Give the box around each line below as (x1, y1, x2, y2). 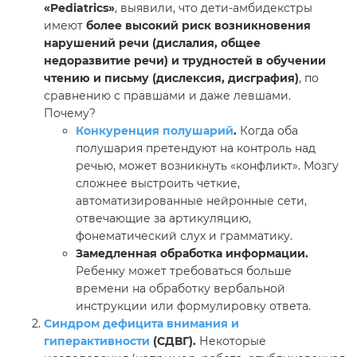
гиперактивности (44, 334, 150, 349)
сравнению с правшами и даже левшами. (44, 88, 291, 104)
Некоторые (196, 334, 266, 349)
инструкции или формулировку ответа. (76, 299, 311, 314)
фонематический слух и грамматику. (76, 229, 292, 244)
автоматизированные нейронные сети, (76, 194, 307, 209)
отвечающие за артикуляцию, (76, 211, 251, 226)
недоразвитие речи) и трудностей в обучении (44, 53, 326, 69)
